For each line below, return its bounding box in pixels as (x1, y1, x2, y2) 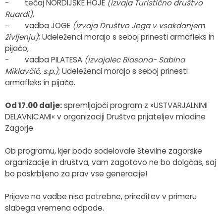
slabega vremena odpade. (5, 202, 104, 213)
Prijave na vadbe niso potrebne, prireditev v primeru (5, 191, 197, 202)
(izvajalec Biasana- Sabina (84, 54, 185, 65)
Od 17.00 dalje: (5, 100, 62, 111)
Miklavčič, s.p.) (5, 65, 58, 76)
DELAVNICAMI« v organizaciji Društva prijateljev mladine (5, 111, 206, 122)
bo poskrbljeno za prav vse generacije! (5, 168, 147, 179)
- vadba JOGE (5, 20, 72, 31)
